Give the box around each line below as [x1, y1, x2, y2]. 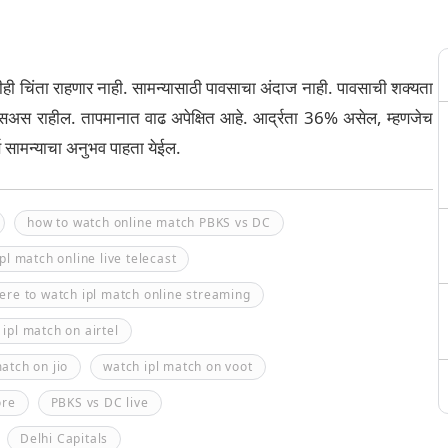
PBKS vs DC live [50, 394, 149, 411]
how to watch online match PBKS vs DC [27, 214, 272, 231]
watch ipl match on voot [103, 358, 253, 375]
